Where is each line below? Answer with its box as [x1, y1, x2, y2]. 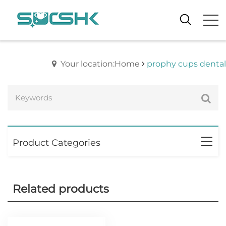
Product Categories [13, 137, 100, 148]
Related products [13, 182, 109, 196]
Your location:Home [61, 59, 140, 69]
